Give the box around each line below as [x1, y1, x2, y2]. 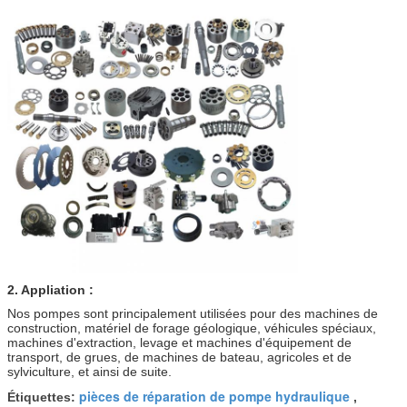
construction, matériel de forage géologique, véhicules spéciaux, [7, 320, 376, 335]
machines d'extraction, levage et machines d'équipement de [7, 334, 352, 350]
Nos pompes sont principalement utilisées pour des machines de [7, 305, 378, 321]
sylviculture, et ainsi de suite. [7, 363, 172, 379]
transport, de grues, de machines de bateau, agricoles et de [7, 349, 352, 364]
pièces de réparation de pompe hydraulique [79, 386, 350, 405]
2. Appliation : [7, 282, 94, 297]
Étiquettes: [7, 389, 79, 404]
